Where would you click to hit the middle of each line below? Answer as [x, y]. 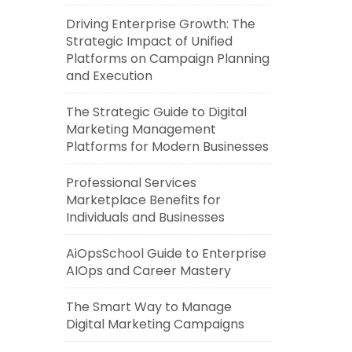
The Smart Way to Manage [148, 307]
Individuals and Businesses [145, 217]
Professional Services [131, 183]
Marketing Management [141, 129]
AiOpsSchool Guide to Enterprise [166, 253]
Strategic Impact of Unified [149, 41]
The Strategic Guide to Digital [156, 112]
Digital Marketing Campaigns [155, 324]
